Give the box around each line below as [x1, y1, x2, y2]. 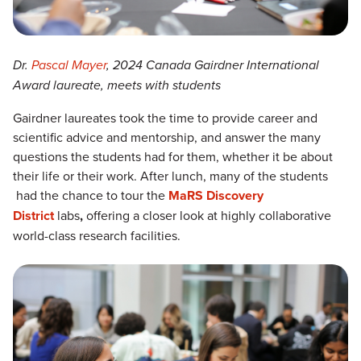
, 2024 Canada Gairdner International [106, 55, 319, 74]
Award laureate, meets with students [13, 75, 221, 94]
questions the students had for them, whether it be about [13, 147, 333, 165]
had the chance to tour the [13, 185, 165, 204]
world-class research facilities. [13, 226, 180, 244]
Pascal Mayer [31, 55, 106, 74]
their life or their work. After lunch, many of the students [13, 166, 328, 185]
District [13, 205, 54, 225]
